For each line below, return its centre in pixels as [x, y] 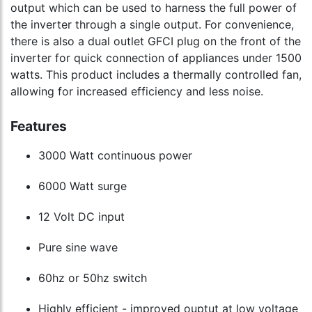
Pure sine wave [78, 248]
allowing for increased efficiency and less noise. [137, 92]
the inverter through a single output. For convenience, [152, 25]
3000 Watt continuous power [115, 156]
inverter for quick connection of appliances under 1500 [156, 58]
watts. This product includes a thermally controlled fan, [156, 75]
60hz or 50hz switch [93, 278]
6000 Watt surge [83, 186]
